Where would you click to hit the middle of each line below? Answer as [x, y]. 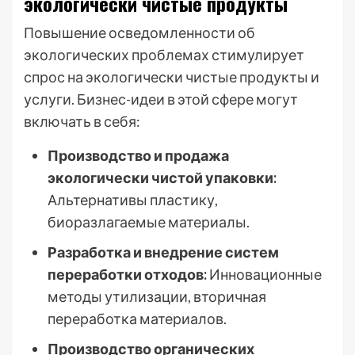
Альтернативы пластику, [133, 200]
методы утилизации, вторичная [157, 296]
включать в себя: [82, 121]
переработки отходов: [127, 274]
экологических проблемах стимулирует [164, 55]
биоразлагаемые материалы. [149, 222]
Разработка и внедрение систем [163, 252]
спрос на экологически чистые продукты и [172, 77]
